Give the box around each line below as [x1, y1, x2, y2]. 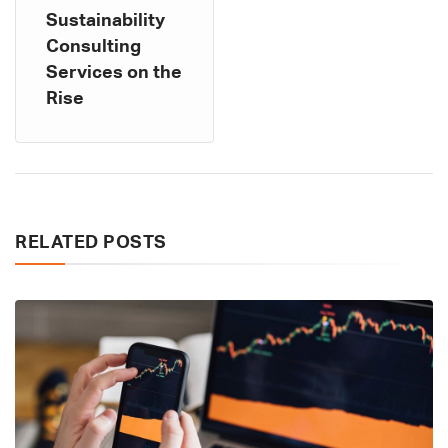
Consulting [46, 38, 141, 57]
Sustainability [46, 12, 165, 31]
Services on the [46, 64, 182, 83]
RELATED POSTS [15, 234, 167, 253]
